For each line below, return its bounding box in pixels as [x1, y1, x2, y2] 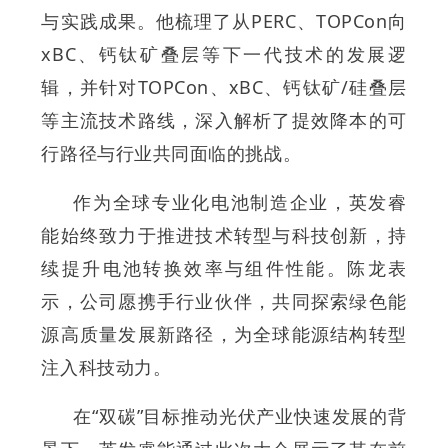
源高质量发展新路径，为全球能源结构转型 [41, 322, 407, 347]
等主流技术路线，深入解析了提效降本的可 [41, 108, 407, 133]
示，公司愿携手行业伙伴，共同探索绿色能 [41, 289, 407, 314]
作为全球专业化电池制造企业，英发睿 [73, 190, 407, 215]
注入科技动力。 [41, 355, 172, 380]
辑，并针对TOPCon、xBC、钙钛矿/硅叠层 [41, 75, 407, 100]
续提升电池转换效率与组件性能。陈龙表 [41, 256, 407, 281]
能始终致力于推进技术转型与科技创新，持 [41, 223, 407, 248]
